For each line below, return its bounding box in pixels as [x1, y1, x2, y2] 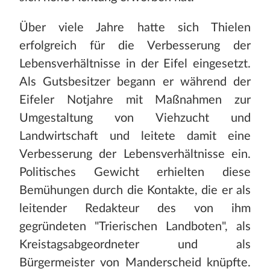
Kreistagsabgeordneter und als [19, 239, 251, 251]
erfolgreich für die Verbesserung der [19, 40, 251, 52]
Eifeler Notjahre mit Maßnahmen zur [19, 94, 251, 107]
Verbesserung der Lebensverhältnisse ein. [19, 148, 251, 161]
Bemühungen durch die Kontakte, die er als [19, 184, 251, 197]
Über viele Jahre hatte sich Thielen [19, 22, 251, 34]
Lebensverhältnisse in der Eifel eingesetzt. [19, 58, 251, 71]
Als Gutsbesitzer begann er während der [19, 76, 251, 89]
